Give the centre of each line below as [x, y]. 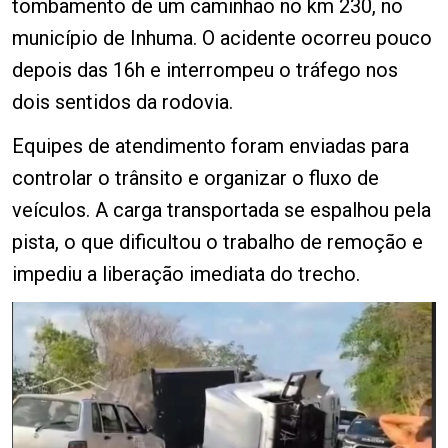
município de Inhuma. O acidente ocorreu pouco [222, 38]
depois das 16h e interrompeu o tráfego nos [205, 70]
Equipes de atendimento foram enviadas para [210, 146]
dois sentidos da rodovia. [122, 102]
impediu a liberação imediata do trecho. [186, 274]
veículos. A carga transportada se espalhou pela [221, 210]
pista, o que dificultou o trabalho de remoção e [217, 242]
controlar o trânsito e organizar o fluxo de [195, 178]
